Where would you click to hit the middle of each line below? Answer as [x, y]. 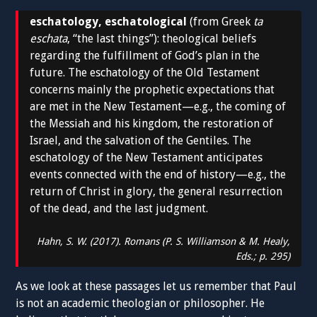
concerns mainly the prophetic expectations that [152, 89]
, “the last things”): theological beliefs [162, 38]
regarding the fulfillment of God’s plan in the [145, 55]
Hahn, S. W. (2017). [80, 241]
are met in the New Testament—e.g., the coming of [158, 106]
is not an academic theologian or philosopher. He [140, 303]
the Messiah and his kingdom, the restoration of [152, 123]
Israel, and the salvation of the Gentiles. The [141, 140]
